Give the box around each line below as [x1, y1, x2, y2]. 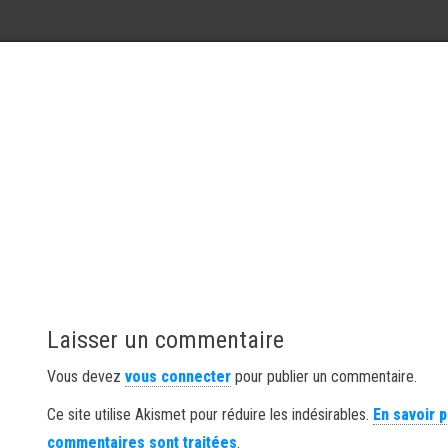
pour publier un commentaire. [231, 367, 418, 386]
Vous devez [47, 367, 126, 386]
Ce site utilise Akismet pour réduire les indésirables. [47, 405, 374, 424]
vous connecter [125, 367, 232, 386]
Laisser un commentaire [47, 326, 285, 354]
